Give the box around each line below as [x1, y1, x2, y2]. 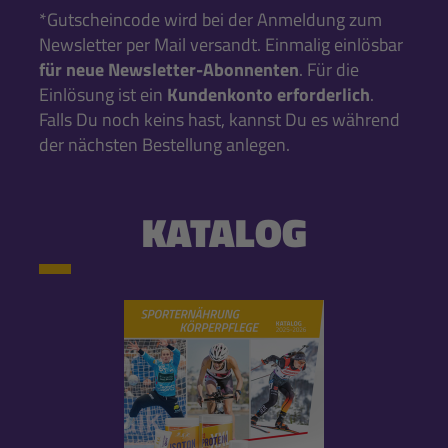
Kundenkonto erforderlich [167, 81, 370, 109]
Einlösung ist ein [39, 81, 167, 109]
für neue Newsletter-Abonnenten [39, 56, 299, 84]
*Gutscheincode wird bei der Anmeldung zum [39, 6, 382, 34]
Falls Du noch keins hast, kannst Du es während [39, 106, 400, 134]
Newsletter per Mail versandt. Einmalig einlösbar [39, 31, 403, 59]
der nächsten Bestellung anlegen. [39, 131, 290, 159]
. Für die [299, 56, 359, 84]
